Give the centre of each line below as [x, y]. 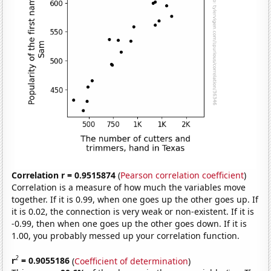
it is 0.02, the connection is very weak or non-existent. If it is [133, 211]
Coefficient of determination [132, 261]
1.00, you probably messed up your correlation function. [126, 235]
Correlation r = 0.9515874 [64, 175]
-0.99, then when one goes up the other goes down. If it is [129, 223]
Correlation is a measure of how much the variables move [129, 187]
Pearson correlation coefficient [182, 175]
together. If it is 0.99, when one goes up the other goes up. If [135, 199]
